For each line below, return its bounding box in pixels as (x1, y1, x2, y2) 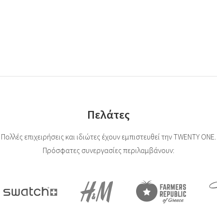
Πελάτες (87, 107, 130, 122)
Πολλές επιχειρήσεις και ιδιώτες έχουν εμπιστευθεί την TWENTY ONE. (1, 131, 216, 141)
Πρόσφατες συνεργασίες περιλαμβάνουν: (43, 145, 174, 155)
